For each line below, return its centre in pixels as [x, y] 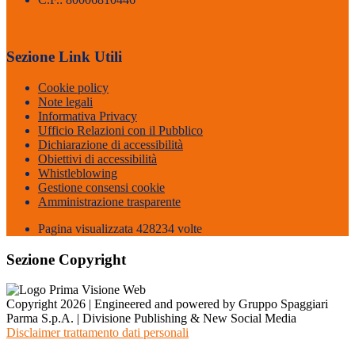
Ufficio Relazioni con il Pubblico [120, 131]
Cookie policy [73, 88]
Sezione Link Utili [64, 57]
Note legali [65, 102]
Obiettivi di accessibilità [97, 159]
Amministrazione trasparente [109, 202]
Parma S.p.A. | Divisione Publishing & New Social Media [151, 319]
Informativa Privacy [88, 116]
